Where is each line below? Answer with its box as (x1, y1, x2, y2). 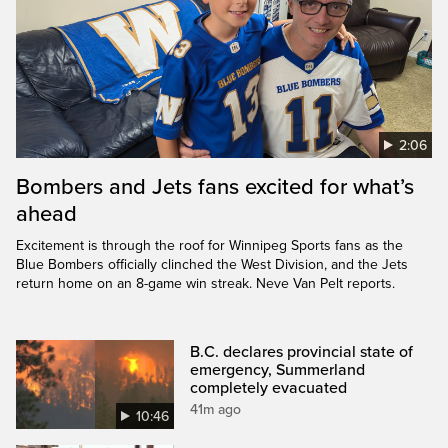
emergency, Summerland (190, 359, 366, 380)
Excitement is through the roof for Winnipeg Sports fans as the (16, 236, 403, 254)
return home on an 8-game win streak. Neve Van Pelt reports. (16, 274, 395, 292)
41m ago (190, 400, 242, 418)
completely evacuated (190, 377, 348, 398)
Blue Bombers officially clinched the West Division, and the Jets (16, 255, 408, 273)
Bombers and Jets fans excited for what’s (16, 173, 414, 200)
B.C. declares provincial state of (190, 341, 414, 362)
